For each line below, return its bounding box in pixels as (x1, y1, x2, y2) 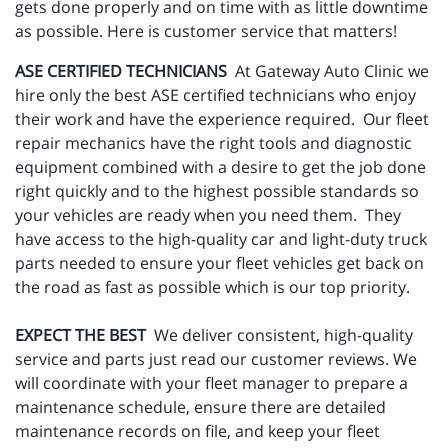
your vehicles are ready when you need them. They (15, 204, 401, 227)
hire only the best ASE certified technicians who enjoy (15, 84, 416, 107)
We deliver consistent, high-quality (146, 324, 413, 347)
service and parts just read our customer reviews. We (15, 348, 417, 371)
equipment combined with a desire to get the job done (15, 156, 426, 179)
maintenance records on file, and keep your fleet (15, 420, 380, 443)
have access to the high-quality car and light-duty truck (15, 228, 427, 251)
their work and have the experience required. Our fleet (15, 108, 429, 131)
